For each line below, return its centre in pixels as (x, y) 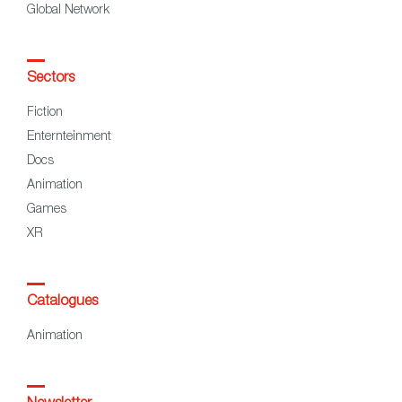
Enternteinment (69, 137)
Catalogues (62, 302)
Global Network (68, 10)
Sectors (51, 79)
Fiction (45, 113)
